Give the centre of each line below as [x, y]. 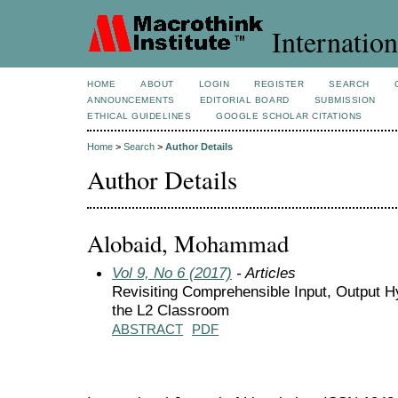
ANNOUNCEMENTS [131, 100]
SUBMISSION [345, 100]
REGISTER [279, 84]
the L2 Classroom [171, 310]
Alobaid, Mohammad [188, 243]
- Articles [264, 272]
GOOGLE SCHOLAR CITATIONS [289, 116]
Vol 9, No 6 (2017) [172, 272]
